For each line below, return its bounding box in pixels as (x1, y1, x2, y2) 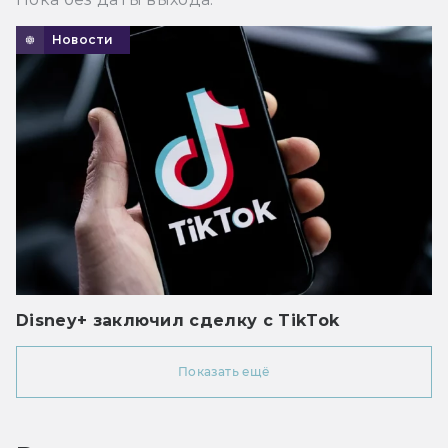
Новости (52, 31, 114, 47)
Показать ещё (178, 363, 270, 379)
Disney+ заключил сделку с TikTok (16, 310, 340, 330)
